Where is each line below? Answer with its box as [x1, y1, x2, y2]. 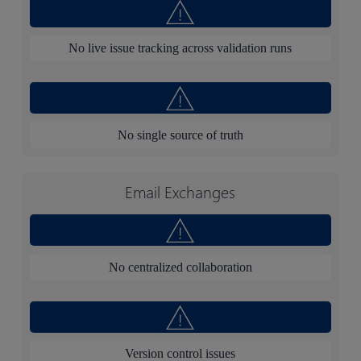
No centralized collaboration [108, 259, 252, 274]
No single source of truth [117, 127, 243, 142]
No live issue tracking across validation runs [68, 40, 293, 55]
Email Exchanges [125, 180, 236, 203]
